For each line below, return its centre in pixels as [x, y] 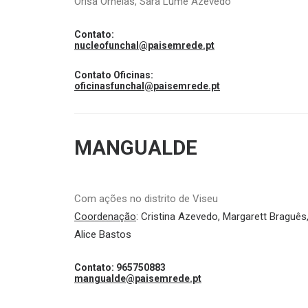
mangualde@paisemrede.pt [138, 278]
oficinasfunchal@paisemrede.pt [147, 86]
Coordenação [105, 217]
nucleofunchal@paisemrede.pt [144, 45]
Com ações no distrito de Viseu [146, 199]
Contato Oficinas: [114, 75]
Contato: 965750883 [120, 267]
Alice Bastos [103, 234]
